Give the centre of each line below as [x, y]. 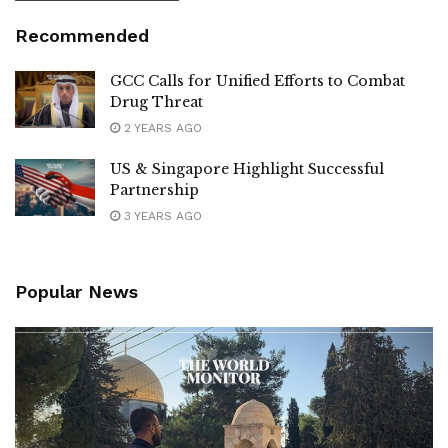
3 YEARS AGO [161, 215]
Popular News [76, 291]
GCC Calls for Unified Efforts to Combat [257, 80]
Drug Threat [156, 101]
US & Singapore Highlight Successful [247, 168]
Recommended [82, 35]
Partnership [154, 189]
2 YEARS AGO [161, 127]
